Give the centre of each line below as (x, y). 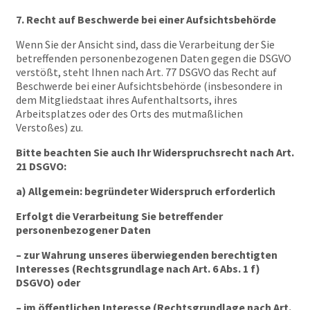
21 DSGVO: (41, 166)
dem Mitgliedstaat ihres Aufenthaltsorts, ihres (127, 100)
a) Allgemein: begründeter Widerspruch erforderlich (146, 191)
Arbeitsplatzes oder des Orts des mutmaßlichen (129, 113)
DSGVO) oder (48, 282)
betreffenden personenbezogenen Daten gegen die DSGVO (154, 58)
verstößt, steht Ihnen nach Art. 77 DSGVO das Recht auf (146, 72)
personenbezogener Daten (83, 230)
